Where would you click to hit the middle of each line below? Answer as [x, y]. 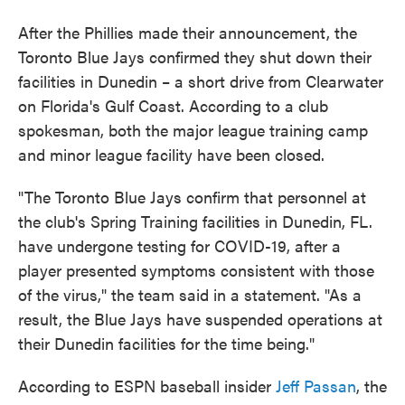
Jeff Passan [316, 386]
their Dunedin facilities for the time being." [166, 344]
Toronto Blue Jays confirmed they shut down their [195, 57]
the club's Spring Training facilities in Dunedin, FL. [195, 221]
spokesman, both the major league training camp [193, 130]
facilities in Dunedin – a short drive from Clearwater [201, 81]
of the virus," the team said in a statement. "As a [190, 295]
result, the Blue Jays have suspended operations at [200, 319]
